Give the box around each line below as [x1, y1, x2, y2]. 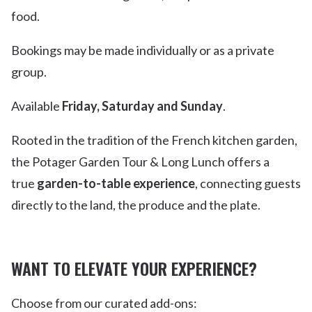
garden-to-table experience [37, 175, 195, 192]
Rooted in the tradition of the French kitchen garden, [11, 132, 297, 148]
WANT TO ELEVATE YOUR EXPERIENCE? [11, 256, 257, 281]
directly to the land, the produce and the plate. [11, 197, 260, 213]
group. [11, 64, 47, 80]
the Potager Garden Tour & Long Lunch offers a [11, 154, 270, 170]
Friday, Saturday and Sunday [62, 98, 223, 114]
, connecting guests [195, 175, 301, 192]
